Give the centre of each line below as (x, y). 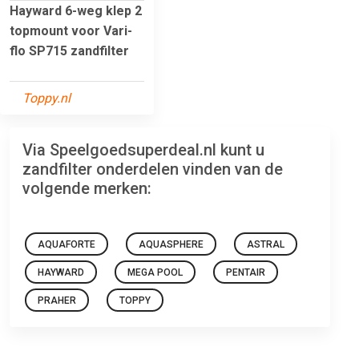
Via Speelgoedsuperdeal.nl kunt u (143, 149)
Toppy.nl (46, 98)
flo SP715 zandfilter (69, 50)
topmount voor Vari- (71, 30)
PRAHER (57, 300)
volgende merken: (87, 188)
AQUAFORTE (67, 244)
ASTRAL (266, 244)
